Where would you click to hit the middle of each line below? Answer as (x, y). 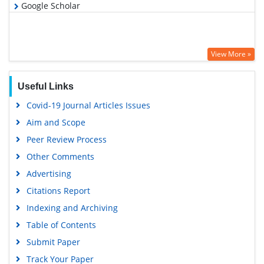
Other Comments (60, 156)
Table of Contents (61, 225)
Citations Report (58, 191)
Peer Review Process (66, 139)
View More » (231, 54)
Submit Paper (53, 242)
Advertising (49, 174)
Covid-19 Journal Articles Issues (88, 105)
